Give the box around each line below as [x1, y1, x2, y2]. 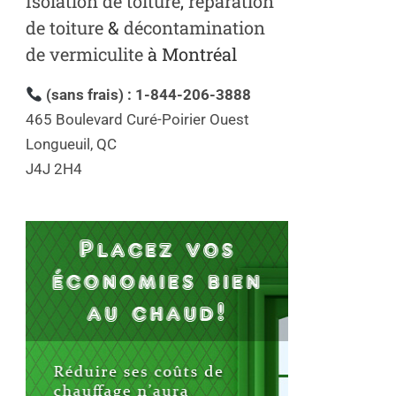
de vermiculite [26, 42, 143, 66]
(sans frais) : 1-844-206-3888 [42, 86, 252, 104]
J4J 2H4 [26, 160, 82, 179]
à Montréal [143, 42, 237, 66]
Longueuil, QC [26, 135, 117, 154]
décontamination [124, 16, 265, 40]
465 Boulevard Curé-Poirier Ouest [26, 110, 249, 129]
